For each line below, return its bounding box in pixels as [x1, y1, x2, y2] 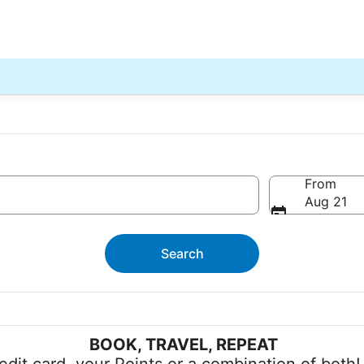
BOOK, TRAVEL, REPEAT [89, 335, 278, 354]
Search [160, 245, 204, 262]
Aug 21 [305, 193, 347, 210]
